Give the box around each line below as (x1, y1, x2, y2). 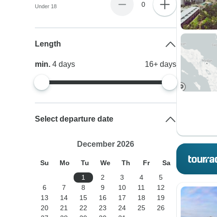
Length (35, 40, 62, 48)
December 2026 (77, 140, 134, 148)
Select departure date (35, 115, 114, 123)
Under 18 (35, 3, 57, 9)
